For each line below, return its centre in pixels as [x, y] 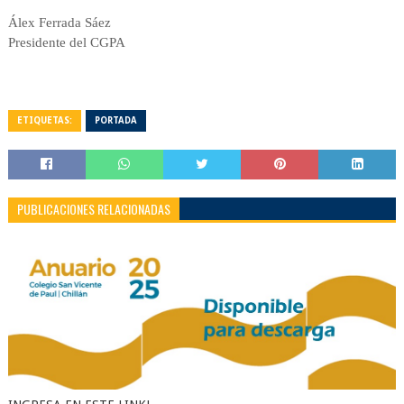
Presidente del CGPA [66, 42]
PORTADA [115, 120]
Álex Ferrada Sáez [59, 22]
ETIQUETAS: [44, 120]
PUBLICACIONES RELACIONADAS [93, 208]
